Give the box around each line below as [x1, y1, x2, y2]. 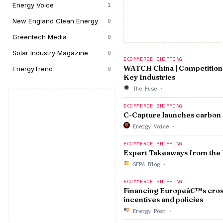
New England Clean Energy [12, 17, 98, 25]
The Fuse [130, 85, 160, 92]
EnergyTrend [12, 65, 53, 73]
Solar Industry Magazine [12, 49, 88, 57]
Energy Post [130, 208, 169, 215]
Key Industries [123, 73, 175, 82]
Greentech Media [12, 33, 67, 41]
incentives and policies [123, 195, 203, 204]
